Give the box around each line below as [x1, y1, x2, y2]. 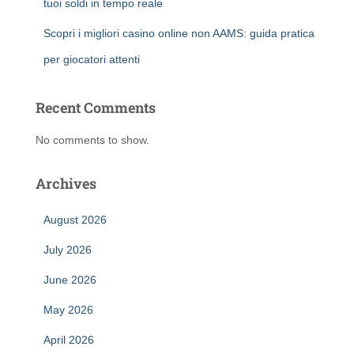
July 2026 [43, 243, 92, 256]
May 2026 [43, 303, 93, 316]
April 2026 [43, 333, 94, 346]
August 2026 [43, 213, 107, 226]
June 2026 [43, 273, 96, 286]
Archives [36, 174, 96, 193]
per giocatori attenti [43, 53, 140, 66]
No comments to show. [36, 134, 149, 146]
